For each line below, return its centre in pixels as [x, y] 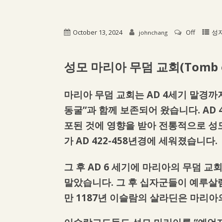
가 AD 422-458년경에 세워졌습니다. [141, 141]
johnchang [153, 33]
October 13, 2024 [98, 32]
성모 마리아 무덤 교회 [122, 67]
